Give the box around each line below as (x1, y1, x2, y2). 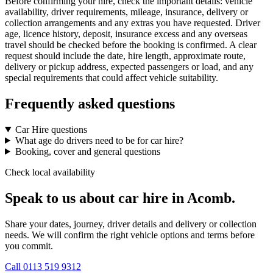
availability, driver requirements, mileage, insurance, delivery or (5, 7, 248, 18)
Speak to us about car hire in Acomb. (5, 190, 235, 206)
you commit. (5, 240, 53, 251)
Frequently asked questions (5, 96, 175, 112)
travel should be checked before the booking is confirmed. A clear (5, 40, 257, 51)
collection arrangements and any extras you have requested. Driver (5, 18, 260, 29)
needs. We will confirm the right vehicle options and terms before (5, 229, 255, 240)
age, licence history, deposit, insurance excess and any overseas (5, 29, 247, 40)
